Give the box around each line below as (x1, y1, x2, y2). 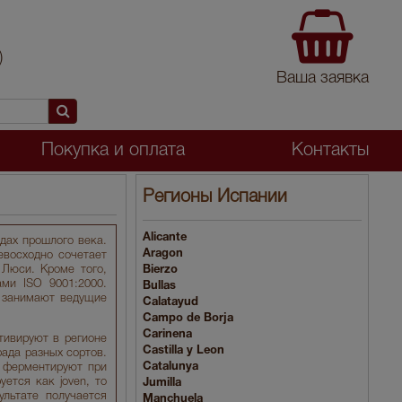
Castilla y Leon (143, 345, 224, 356)
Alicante (143, 232, 187, 243)
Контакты (291, 142, 369, 159)
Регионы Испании (143, 188, 287, 205)
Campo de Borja (143, 312, 233, 324)
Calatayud (143, 296, 198, 308)
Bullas (143, 280, 176, 292)
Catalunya (143, 361, 198, 372)
